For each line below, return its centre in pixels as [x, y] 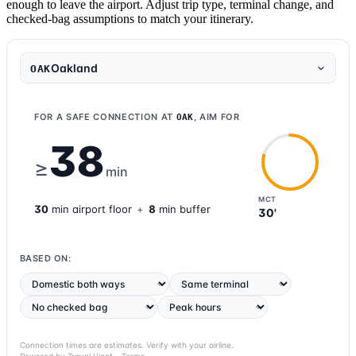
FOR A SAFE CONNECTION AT [105, 117]
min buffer [183, 209]
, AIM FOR [217, 117]
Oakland [74, 68]
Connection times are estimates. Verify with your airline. [127, 345]
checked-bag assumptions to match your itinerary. [130, 19]
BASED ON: [45, 259]
